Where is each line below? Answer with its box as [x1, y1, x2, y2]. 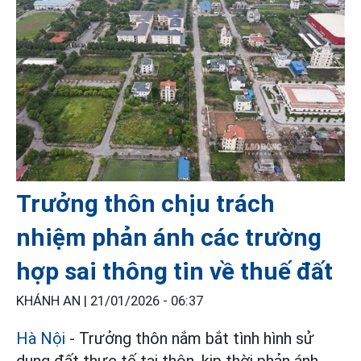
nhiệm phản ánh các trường [16, 222, 322, 251]
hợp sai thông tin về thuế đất [16, 256, 333, 285]
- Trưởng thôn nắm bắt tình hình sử [65, 328, 314, 348]
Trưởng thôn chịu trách [16, 189, 275, 218]
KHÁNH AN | [16, 293, 90, 309]
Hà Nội [16, 328, 65, 348]
